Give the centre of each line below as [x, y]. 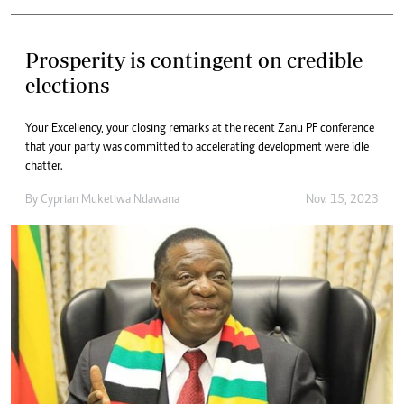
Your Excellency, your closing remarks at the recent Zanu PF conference [200, 129]
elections [68, 86]
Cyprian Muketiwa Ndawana [110, 201]
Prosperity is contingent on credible [194, 60]
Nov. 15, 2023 [342, 201]
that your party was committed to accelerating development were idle [197, 148]
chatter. [44, 167]
